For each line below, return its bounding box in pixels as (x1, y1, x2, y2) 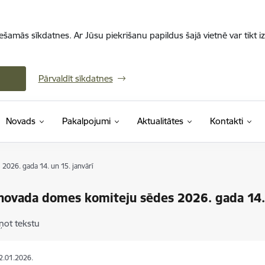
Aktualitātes (137, 115, 183, 127)
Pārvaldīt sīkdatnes (38, 73, 113, 84)
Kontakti (209, 115, 243, 127)
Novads (5, 115, 35, 127)
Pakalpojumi (62, 115, 111, 127)
